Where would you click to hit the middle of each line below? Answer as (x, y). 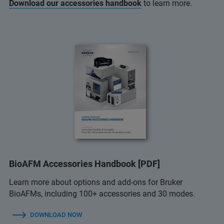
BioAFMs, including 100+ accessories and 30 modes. (102, 193)
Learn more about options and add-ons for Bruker (96, 182)
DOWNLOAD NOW (56, 214)
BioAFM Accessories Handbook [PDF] (84, 163)
